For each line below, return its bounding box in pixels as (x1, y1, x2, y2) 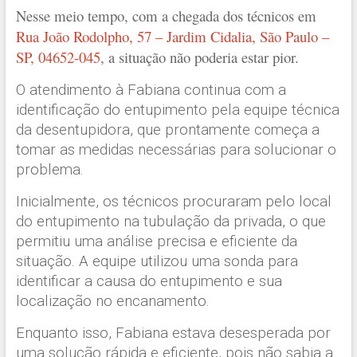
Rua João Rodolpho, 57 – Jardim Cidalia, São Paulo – (15, 25, 329, 46)
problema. (15, 160, 84, 178)
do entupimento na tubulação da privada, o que (15, 212, 326, 230)
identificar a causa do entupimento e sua (15, 272, 282, 290)
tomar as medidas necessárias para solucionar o (15, 140, 336, 159)
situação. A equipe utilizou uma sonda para (15, 252, 298, 270)
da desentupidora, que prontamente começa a (15, 120, 320, 139)
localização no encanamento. (15, 292, 210, 310)
